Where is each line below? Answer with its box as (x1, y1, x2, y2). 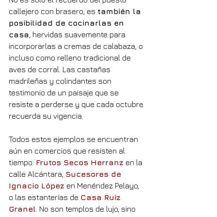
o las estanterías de (9, 192, 80, 201)
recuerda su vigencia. (9, 111, 83, 120)
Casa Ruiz (80, 192, 123, 201)
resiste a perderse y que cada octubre (9, 99, 145, 108)
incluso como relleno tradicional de (9, 53, 133, 62)
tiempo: (9, 157, 36, 167)
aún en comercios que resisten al (9, 146, 127, 155)
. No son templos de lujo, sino (36, 204, 138, 213)
